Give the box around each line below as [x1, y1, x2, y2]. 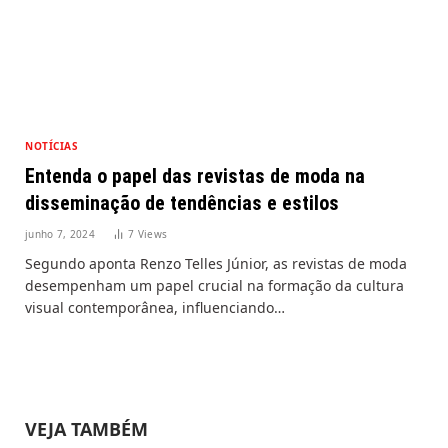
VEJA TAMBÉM [25, 416, 148, 441]
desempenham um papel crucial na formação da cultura [25, 275, 404, 295]
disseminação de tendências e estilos [25, 190, 339, 215]
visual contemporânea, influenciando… [25, 297, 285, 317]
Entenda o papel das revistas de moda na [25, 163, 365, 188]
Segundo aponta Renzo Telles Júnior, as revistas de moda [25, 253, 407, 273]
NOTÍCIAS [25, 138, 78, 153]
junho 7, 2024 [25, 226, 95, 241]
